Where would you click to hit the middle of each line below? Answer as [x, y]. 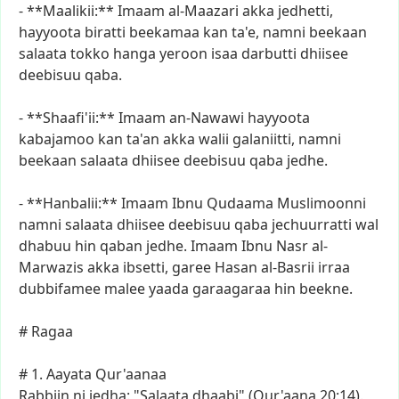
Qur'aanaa [131, 374]
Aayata [69, 374]
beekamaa [164, 32]
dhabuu [45, 246]
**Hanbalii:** [72, 203]
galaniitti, [264, 139]
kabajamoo [57, 139]
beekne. [326, 289]
